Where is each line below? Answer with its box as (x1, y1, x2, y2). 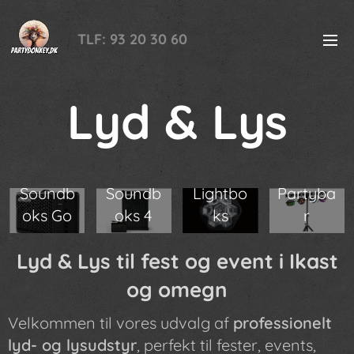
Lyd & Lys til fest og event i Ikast (16, 248, 338, 275)
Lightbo (193, 183, 248, 204)
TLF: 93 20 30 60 (77, 30, 187, 48)
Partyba (277, 183, 337, 204)
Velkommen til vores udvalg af (8, 313, 233, 333)
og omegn (126, 277, 228, 303)
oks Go (22, 205, 73, 226)
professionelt (233, 313, 332, 333)
